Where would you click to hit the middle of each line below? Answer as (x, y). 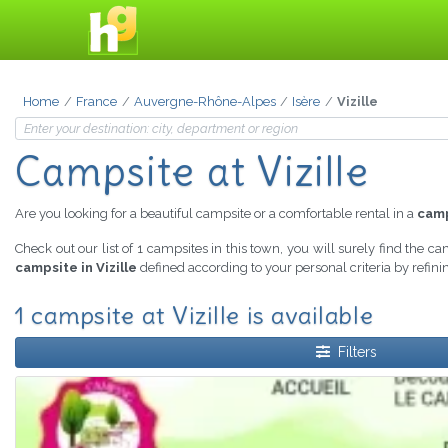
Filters (357, 352)
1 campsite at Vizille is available (194, 315)
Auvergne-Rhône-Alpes (204, 102)
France (96, 102)
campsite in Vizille (76, 268)
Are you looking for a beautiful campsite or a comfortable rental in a (216, 214)
